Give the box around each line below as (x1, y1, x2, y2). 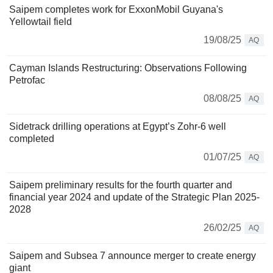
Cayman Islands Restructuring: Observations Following (9, 63, 247, 74)
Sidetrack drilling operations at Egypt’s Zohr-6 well (9, 121, 226, 132)
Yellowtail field (9, 16, 72, 27)
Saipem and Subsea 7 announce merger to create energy (9, 250, 256, 261)
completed (9, 133, 54, 144)
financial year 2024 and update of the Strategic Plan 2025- (9, 192, 260, 203)
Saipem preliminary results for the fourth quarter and (9, 180, 232, 191)
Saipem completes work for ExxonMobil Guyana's (9, 4, 223, 15)
